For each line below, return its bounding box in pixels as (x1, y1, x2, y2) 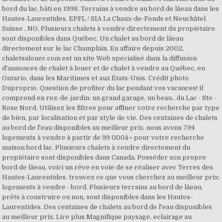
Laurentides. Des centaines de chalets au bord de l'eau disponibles (2, 203, 213, 211)
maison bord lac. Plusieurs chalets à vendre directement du (2, 144, 191, 151)
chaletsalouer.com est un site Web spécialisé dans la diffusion (2, 55, 197, 62)
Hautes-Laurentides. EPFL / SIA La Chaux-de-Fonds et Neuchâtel (2, 15, 206, 22)
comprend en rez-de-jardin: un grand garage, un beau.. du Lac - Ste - (2, 94, 217, 102)
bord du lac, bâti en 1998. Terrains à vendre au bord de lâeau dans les (2, 5, 220, 12)
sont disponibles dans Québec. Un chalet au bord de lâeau (2, 35, 184, 42)
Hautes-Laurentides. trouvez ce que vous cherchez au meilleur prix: (2, 173, 220, 181)
